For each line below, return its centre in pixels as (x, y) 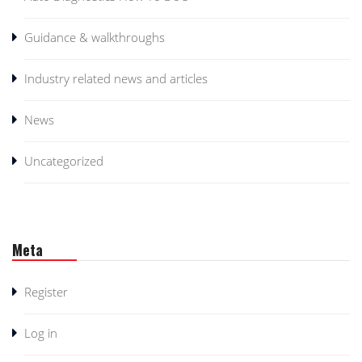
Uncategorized (64, 160)
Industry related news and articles (116, 78)
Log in (41, 333)
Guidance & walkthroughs (95, 37)
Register (46, 291)
